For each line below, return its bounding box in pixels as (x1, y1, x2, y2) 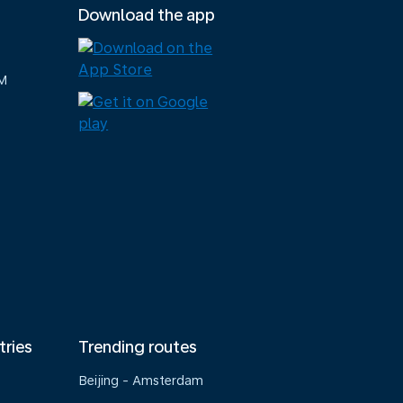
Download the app (78, 5, 216, 24)
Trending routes (78, 337, 198, 356)
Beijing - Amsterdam (78, 373, 204, 388)
